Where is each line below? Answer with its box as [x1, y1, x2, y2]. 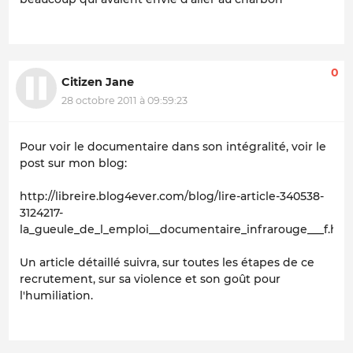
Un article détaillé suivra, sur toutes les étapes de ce [20, 255, 314, 269]
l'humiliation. [20, 288, 93, 303]
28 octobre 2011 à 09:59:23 [61, 95, 188, 107]
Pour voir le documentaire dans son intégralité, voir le [20, 139, 326, 154]
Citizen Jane [61, 74, 134, 89]
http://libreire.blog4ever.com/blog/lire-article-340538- [20, 188, 324, 203]
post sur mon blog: [20, 155, 127, 170]
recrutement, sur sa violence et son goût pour [20, 271, 281, 286]
